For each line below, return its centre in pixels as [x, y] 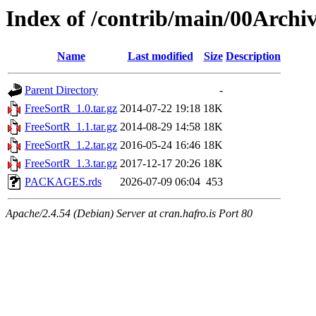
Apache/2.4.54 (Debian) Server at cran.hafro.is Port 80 [129, 214]
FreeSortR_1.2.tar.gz [71, 145]
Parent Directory [61, 90]
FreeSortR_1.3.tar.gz [71, 164]
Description [253, 56]
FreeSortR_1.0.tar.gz [71, 109]
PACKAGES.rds [63, 182]
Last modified [160, 56]
